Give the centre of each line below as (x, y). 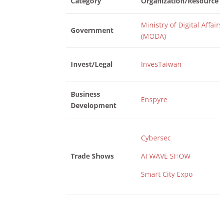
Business (85, 94)
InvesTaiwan (161, 64)
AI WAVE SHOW (165, 156)
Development (93, 105)
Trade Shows (92, 156)
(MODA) (153, 36)
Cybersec (156, 137)
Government (92, 30)
